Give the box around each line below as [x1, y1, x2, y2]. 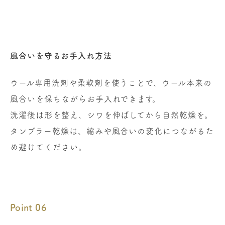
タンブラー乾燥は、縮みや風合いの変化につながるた [10, 127, 214, 135]
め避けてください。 [10, 143, 87, 151]
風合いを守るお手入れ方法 [10, 51, 112, 60]
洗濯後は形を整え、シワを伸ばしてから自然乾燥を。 [10, 110, 213, 119]
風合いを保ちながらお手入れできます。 [10, 94, 161, 103]
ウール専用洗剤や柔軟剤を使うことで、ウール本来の [10, 78, 212, 87]
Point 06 [10, 202, 47, 212]
